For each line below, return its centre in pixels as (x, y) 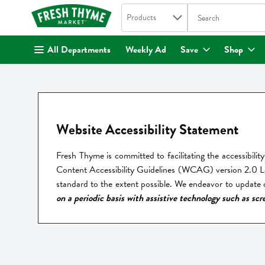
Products (141, 17)
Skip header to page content (54, 32)
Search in (138, 11)
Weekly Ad (146, 50)
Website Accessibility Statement (147, 129)
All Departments (79, 50)
